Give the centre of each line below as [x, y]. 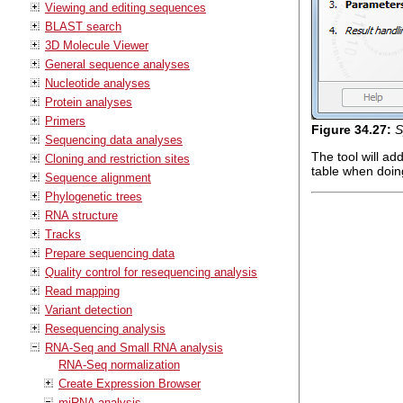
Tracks [63, 234]
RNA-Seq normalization [119, 364]
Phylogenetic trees [94, 196]
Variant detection [89, 309]
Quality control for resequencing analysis [151, 272]
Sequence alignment [98, 177]
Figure [332, 129]
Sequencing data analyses [114, 139]
